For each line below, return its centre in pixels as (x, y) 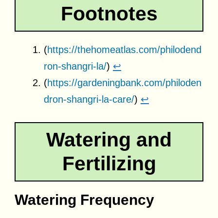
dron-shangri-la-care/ (89, 99)
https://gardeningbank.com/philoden (124, 82)
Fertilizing (109, 163)
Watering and (109, 139)
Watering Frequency (84, 200)
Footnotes (109, 13)
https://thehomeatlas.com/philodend (124, 49)
